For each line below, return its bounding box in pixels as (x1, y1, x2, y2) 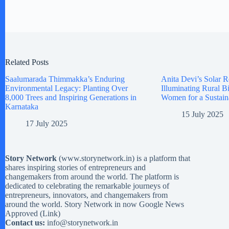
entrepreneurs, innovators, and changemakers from (5, 191, 168, 199)
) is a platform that (132, 154, 190, 163)
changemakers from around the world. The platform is (5, 172, 179, 181)
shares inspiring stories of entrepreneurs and (5, 163, 146, 172)
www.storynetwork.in (61, 154, 132, 163)
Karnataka (5, 102, 38, 111)
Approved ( (5, 209, 42, 218)
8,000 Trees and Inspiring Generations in (5, 93, 136, 102)
